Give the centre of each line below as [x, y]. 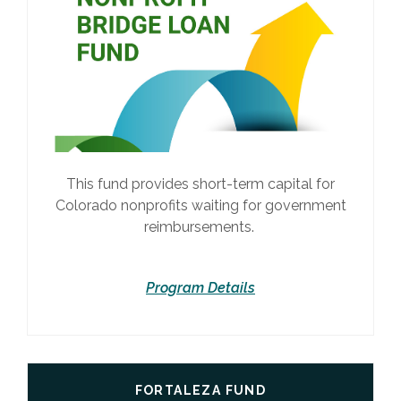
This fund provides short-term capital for [200, 184]
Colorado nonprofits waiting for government [200, 206]
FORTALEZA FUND [200, 391]
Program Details [200, 288]
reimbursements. [200, 227]
